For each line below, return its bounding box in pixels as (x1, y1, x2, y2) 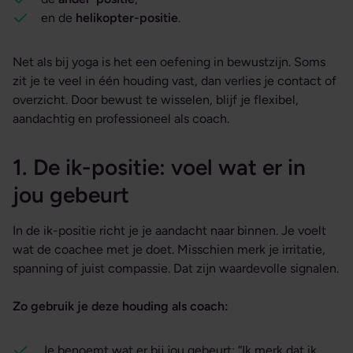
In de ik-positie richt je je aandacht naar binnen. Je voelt (13, 223, 326, 239)
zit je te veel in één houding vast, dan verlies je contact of (13, 73, 336, 89)
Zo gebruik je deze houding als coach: (13, 299, 229, 314)
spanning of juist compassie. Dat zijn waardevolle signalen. (13, 261, 339, 277)
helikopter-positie (76, 10, 178, 26)
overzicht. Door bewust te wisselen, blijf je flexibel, (13, 92, 299, 108)
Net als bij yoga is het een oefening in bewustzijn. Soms (13, 54, 325, 70)
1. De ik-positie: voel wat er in (13, 154, 306, 181)
